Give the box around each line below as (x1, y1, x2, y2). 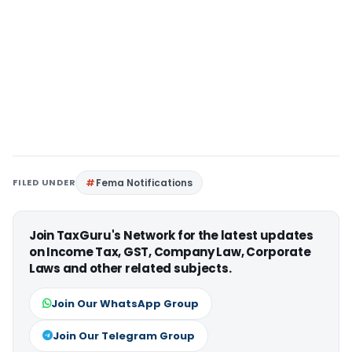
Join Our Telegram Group (53, 328, 195, 343)
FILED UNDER (13, 175, 76, 189)
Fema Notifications (96, 175, 193, 189)
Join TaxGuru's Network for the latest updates (29, 226, 313, 244)
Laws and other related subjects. (29, 259, 232, 277)
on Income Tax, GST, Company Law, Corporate (29, 243, 311, 260)
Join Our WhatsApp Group (51, 295, 199, 311)
